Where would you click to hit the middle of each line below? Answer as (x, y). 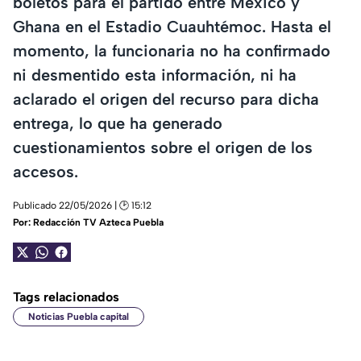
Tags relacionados (66, 297)
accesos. (46, 171)
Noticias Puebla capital (79, 317)
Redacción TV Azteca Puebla (98, 223)
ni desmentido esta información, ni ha (155, 75)
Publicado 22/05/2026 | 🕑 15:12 (82, 206)
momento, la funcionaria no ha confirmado (172, 50)
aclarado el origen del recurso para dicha (166, 99)
